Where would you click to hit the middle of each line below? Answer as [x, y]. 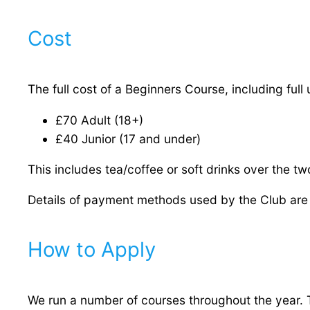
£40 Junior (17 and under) [128, 138]
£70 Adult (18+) [99, 120]
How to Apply [92, 250]
